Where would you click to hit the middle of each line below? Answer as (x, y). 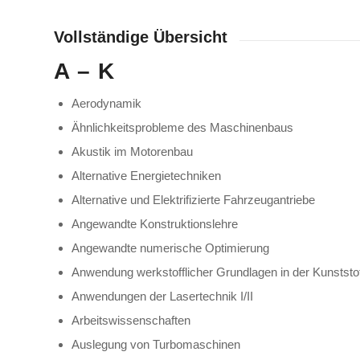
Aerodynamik (106, 103)
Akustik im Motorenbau (132, 151)
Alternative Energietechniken (146, 175)
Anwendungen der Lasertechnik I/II (162, 296)
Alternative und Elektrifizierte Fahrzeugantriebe (193, 199)
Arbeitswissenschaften (131, 320)
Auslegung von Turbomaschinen (156, 344)
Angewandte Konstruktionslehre (155, 223)
